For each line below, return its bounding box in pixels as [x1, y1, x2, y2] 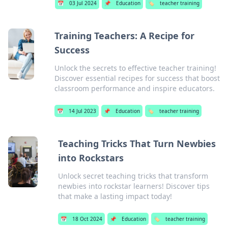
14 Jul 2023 [68, 107, 96, 115]
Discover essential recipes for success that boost [54, 73, 220, 83]
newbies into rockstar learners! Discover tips [58, 181, 210, 191]
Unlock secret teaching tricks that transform [58, 171, 208, 181]
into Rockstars [58, 152, 124, 164]
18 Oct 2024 [72, 215, 102, 222]
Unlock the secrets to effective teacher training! [54, 63, 216, 73]
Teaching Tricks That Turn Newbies [58, 137, 216, 150]
